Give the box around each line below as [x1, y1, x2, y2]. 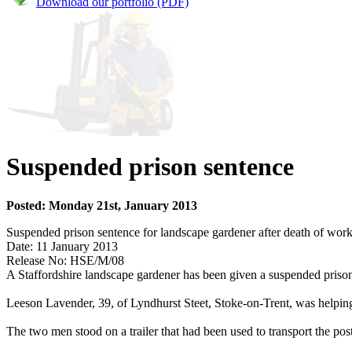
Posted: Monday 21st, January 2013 [6, 198, 197, 212]
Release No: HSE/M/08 [6, 253, 124, 267]
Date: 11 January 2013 [6, 239, 118, 253]
